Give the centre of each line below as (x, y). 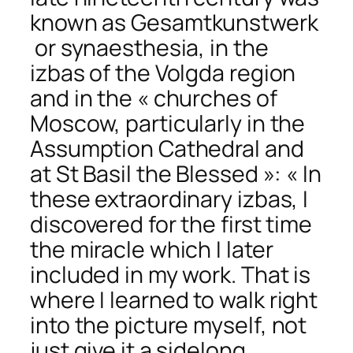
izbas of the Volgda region (163, 72)
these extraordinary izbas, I (169, 199)
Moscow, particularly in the (168, 123)
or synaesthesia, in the (149, 47)
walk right (269, 299)
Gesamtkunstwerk (225, 22)
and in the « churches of (154, 98)
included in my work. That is (171, 274)
